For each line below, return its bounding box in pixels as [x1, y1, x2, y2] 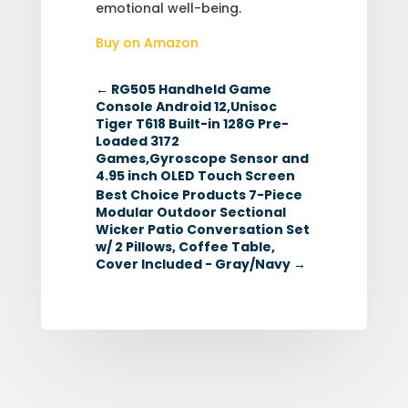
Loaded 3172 [95, 131, 179, 150]
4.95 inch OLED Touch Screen [95, 166, 295, 185]
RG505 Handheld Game [110, 79, 271, 98]
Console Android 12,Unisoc [95, 97, 277, 116]
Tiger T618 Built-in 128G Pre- [95, 114, 289, 133]
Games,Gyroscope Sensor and [95, 148, 309, 168]
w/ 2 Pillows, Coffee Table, [95, 237, 275, 256]
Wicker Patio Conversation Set [95, 219, 310, 239]
